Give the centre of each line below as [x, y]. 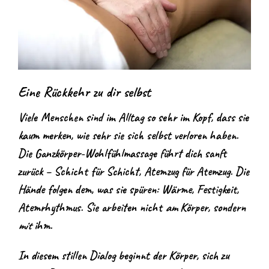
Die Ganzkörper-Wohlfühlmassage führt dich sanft [122, 153]
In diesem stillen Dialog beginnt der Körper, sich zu [123, 255]
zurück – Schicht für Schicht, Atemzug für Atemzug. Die [134, 171]
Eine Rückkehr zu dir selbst [84, 92]
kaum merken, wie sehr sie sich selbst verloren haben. [128, 135]
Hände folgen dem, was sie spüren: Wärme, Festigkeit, [128, 189]
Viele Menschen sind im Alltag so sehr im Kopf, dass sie [133, 117]
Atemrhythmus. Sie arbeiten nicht [92, 207]
